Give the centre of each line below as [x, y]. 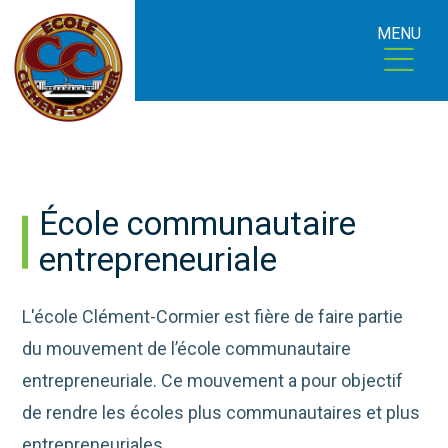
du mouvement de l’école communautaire [187, 349]
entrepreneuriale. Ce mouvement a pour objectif [213, 381]
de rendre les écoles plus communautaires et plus [221, 413]
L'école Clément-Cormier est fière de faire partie [213, 317]
